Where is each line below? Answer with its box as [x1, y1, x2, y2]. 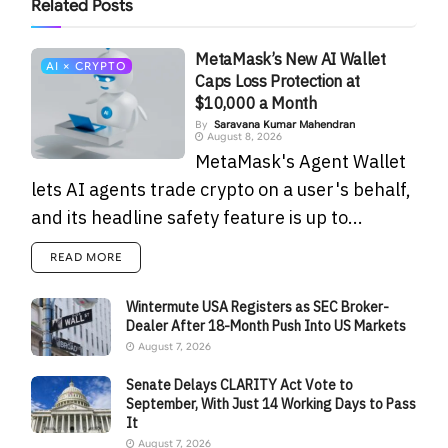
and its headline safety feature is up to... [31, 206, 364, 230]
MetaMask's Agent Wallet [195, 150, 407, 174]
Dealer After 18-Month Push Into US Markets [126, 317, 407, 336]
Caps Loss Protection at [195, 71, 361, 92]
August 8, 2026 [204, 130, 283, 144]
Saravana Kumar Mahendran [214, 118, 356, 132]
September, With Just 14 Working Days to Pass [126, 394, 417, 413]
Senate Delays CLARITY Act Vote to [126, 375, 354, 394]
